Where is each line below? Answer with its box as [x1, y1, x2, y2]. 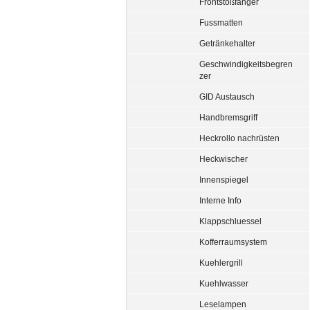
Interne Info [199, 196, 241, 205]
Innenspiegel [199, 175, 248, 184]
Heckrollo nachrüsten [199, 134, 280, 143]
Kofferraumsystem [199, 237, 267, 246]
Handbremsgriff [199, 113, 257, 122]
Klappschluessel [199, 217, 262, 226]
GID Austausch [199, 92, 255, 101]
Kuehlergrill [199, 258, 243, 267]
